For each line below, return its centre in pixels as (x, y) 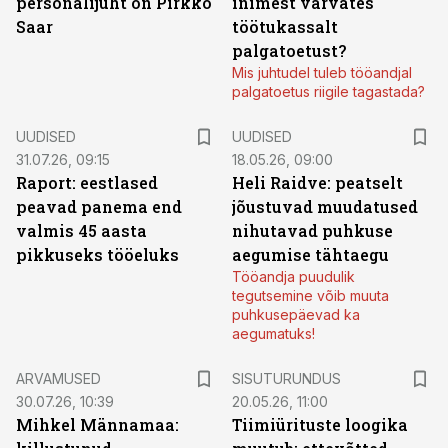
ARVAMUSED (58, 378)
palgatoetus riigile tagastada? (328, 91)
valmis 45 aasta (81, 230)
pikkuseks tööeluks (97, 254)
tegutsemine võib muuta (310, 295)
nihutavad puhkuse (312, 230)
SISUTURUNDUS (286, 378)
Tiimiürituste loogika (320, 424)
